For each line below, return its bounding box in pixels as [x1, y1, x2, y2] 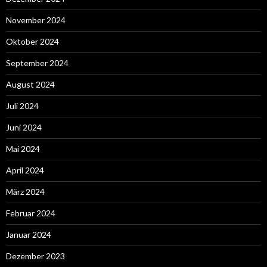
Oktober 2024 [6, 36, 59, 46]
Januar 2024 [6, 229, 51, 240]
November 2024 [6, 14, 66, 25]
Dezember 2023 [6, 250, 65, 261]
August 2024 [6, 79, 55, 89]
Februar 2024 [6, 207, 55, 218]
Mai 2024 [6, 143, 40, 154]
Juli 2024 [6, 100, 39, 111]
